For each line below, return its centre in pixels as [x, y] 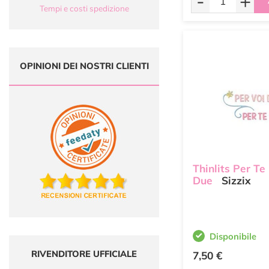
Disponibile [233, 236]
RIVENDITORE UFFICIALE [84, 253]
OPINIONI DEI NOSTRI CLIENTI [84, 65]
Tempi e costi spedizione [84, 8]
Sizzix [235, 181]
